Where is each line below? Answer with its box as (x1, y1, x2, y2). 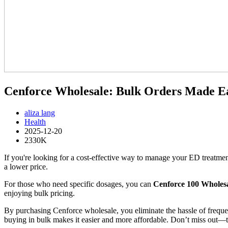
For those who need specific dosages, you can (4, 179, 153, 188)
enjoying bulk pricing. (4, 188, 75, 197)
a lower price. (4, 162, 48, 171)
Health (24, 117, 46, 126)
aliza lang (24, 108, 55, 117)
